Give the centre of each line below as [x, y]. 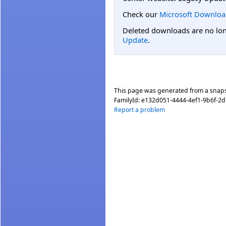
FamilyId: [128, 100]
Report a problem [139, 109]
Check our [141, 14]
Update [135, 40]
